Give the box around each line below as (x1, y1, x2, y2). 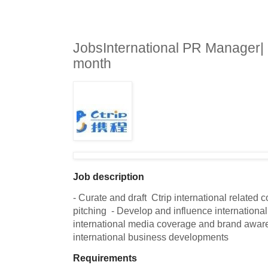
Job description (73, 171, 144, 182)
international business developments (73, 232, 229, 243)
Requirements (73, 252, 137, 264)
